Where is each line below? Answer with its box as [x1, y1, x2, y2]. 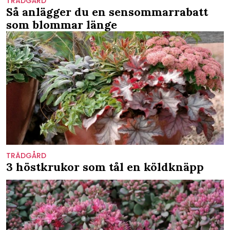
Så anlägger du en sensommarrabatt [6, 4, 208, 19]
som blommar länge [6, 17, 117, 32]
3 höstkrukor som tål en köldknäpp [6, 160, 204, 175]
